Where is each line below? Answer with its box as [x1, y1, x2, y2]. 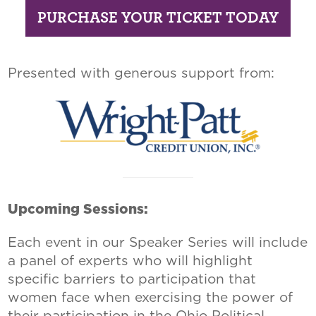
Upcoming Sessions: [8, 203, 149, 217]
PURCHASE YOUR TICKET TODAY [37, 9, 279, 25]
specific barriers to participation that [8, 271, 257, 288]
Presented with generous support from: [8, 64, 275, 81]
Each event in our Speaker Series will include [8, 234, 308, 251]
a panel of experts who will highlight [8, 253, 253, 269]
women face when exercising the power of [8, 289, 293, 306]
